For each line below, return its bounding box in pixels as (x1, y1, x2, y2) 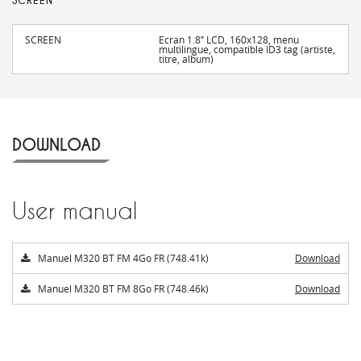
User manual (12, 197, 137, 225)
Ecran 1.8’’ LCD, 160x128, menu (159, 33, 300, 47)
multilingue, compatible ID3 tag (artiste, (159, 43, 336, 56)
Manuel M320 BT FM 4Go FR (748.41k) (38, 251, 209, 265)
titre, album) (159, 52, 214, 66)
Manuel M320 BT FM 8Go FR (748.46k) (38, 282, 209, 296)
